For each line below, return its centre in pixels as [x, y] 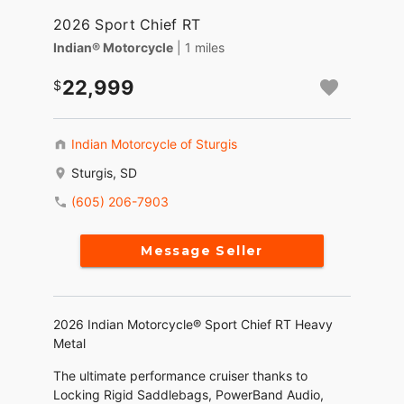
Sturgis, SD [104, 173]
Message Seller [202, 251]
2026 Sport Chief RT [127, 25]
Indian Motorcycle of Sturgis [154, 144]
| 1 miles [201, 48]
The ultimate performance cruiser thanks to [180, 376]
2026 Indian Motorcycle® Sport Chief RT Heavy [193, 325]
